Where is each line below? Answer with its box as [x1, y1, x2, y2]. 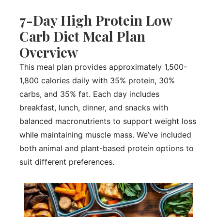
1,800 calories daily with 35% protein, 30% [19, 75, 175, 85]
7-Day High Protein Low [19, 11, 172, 29]
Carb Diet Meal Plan [19, 27, 145, 45]
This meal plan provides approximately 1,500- [19, 62, 187, 72]
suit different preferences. [19, 156, 114, 167]
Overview [19, 43, 78, 61]
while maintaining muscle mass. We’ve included [19, 129, 191, 139]
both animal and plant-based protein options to [19, 143, 194, 153]
